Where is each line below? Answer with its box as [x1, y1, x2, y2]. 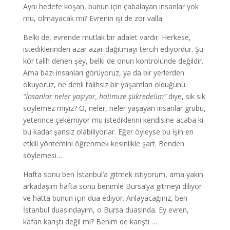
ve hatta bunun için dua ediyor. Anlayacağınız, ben [23, 193, 187, 203]
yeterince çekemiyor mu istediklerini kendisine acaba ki [23, 115, 203, 125]
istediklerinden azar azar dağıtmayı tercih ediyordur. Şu [23, 44, 203, 54]
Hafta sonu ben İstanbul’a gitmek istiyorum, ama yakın [23, 169, 203, 179]
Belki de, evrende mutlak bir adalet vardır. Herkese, [23, 32, 191, 42]
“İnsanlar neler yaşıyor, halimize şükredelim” [23, 91, 168, 101]
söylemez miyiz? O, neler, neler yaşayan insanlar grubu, [23, 103, 206, 113]
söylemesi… [23, 150, 62, 160]
